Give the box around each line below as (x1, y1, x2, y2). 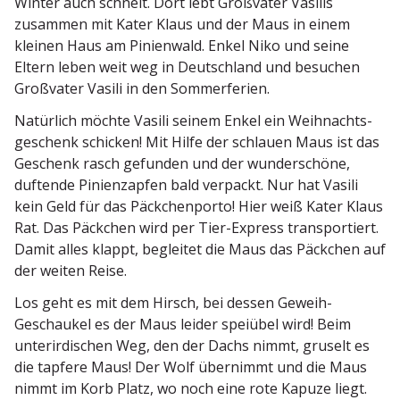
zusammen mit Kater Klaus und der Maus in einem (14, 13, 350, 34)
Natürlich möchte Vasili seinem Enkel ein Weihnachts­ (14, 110, 372, 130)
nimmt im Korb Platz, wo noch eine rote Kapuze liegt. (14, 378, 367, 398)
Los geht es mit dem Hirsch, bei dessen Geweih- (14, 292, 332, 312)
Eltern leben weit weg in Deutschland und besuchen (14, 56, 360, 77)
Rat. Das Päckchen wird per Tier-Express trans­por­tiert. (14, 217, 379, 237)
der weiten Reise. (14, 260, 127, 280)
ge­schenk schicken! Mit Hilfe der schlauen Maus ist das (14, 131, 379, 152)
